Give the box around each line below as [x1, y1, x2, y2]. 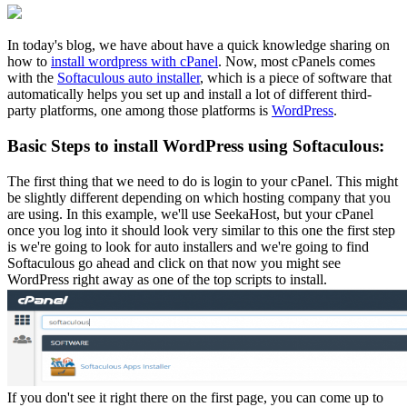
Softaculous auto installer [57, 70, 200, 86]
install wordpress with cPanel [51, 54, 218, 70]
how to [7, 54, 51, 70]
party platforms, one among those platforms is [7, 103, 272, 119]
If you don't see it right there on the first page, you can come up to [7, 389, 383, 405]
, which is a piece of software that [200, 70, 392, 86]
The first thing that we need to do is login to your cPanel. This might [7, 173, 398, 189]
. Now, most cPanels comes [218, 54, 375, 70]
